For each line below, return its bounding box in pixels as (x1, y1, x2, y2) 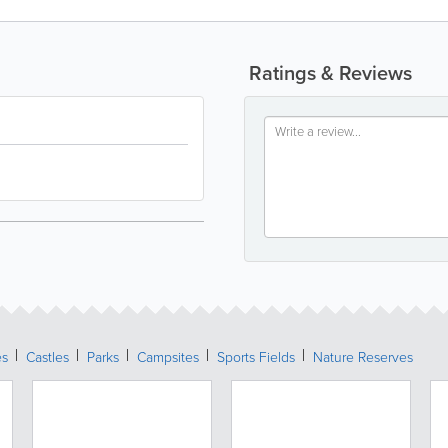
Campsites (137, 347, 199, 366)
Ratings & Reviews (244, 58, 412, 87)
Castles (26, 347, 69, 366)
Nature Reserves (313, 347, 413, 366)
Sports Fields (217, 347, 295, 366)
